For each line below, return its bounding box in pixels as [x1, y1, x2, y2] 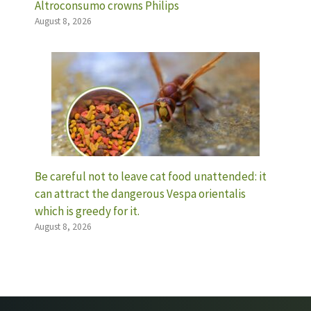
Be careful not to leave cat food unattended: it [35, 168, 267, 184]
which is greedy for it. [35, 203, 140, 219]
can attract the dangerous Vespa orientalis [35, 185, 246, 201]
